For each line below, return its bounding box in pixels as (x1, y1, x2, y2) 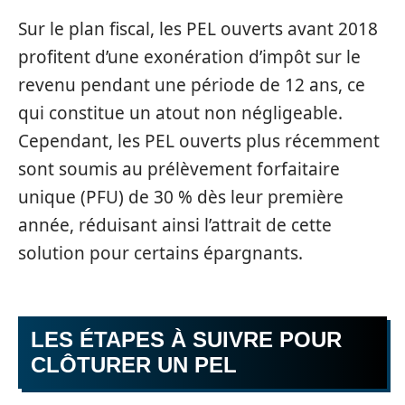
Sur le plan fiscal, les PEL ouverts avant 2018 (18, 16, 378, 41)
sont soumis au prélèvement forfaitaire (18, 156, 340, 181)
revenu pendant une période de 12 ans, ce (18, 72, 365, 97)
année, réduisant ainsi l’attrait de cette (18, 212, 332, 237)
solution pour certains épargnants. (18, 240, 303, 265)
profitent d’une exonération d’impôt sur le (18, 44, 361, 69)
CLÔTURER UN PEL (31, 353, 237, 377)
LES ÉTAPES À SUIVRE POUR (31, 327, 342, 352)
